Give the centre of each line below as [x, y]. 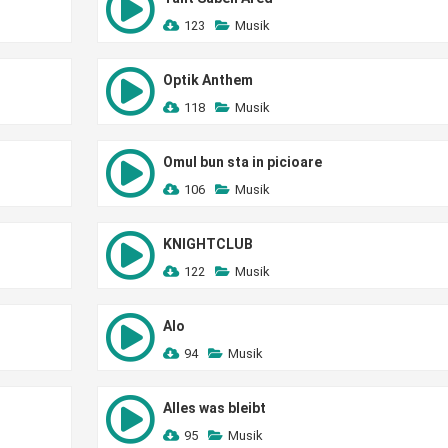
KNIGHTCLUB [207, 244]
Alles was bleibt [214, 408]
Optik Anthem [207, 80]
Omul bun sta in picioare [242, 162]
